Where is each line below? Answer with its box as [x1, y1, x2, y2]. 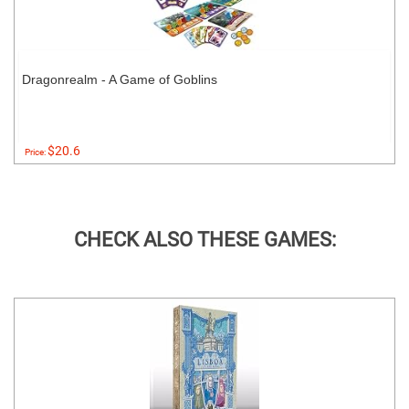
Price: [25, 147, 47, 157]
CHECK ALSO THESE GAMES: [73, 228, 336, 251]
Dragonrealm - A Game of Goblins [22, 72, 217, 87]
